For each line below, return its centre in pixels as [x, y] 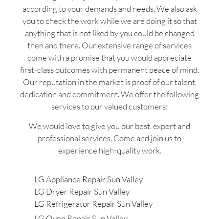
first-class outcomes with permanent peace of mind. [109, 70]
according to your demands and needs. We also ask [109, 9]
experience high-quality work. [109, 150]
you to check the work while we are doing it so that [109, 21]
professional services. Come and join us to [109, 138]
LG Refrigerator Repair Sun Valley [93, 204]
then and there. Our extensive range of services [109, 45]
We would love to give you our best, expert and [109, 126]
